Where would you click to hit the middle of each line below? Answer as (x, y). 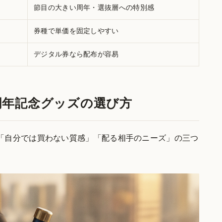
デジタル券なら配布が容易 (76, 54)
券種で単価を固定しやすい (76, 31)
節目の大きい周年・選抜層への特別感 (94, 7)
